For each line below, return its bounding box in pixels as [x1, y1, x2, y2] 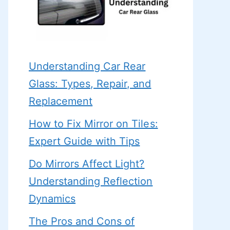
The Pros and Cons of [29, 215, 135, 228]
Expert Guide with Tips [29, 135, 140, 148]
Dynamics [29, 193, 76, 205]
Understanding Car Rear [29, 60, 146, 73]
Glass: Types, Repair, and [29, 78, 151, 90]
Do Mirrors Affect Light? [29, 158, 145, 170]
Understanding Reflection [29, 175, 153, 188]
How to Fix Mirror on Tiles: [29, 118, 158, 130]
